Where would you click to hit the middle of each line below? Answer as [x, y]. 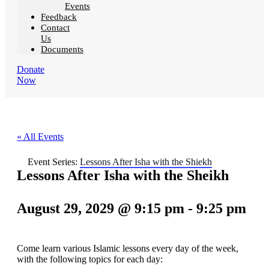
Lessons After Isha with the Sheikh [123, 176]
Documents [62, 50]
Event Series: [54, 162]
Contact [55, 28]
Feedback [59, 17]
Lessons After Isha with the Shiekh [146, 162]
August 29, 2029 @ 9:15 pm [101, 209]
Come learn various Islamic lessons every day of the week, [128, 249]
